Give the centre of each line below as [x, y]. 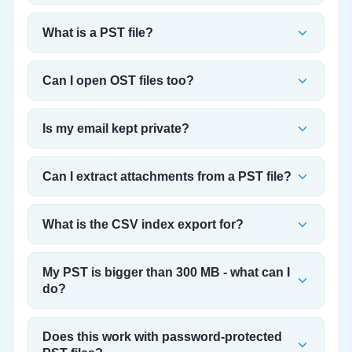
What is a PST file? [98, 33]
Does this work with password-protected [162, 337]
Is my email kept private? [116, 128]
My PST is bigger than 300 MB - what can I [166, 272]
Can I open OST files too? [118, 81]
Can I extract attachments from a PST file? [167, 176]
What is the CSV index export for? [143, 224]
